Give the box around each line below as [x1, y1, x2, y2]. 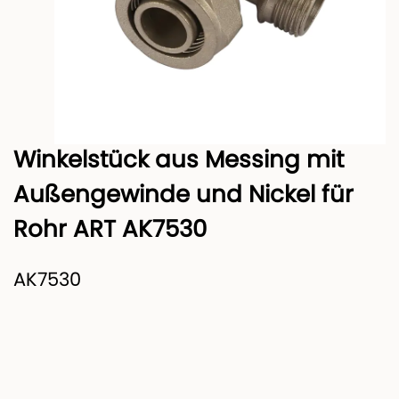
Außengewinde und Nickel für [13, 175, 354, 217]
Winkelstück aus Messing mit [13, 141, 344, 183]
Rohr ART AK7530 [13, 210, 207, 252]
